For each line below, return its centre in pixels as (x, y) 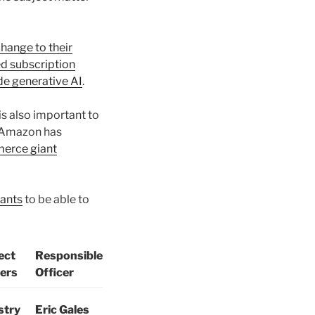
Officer (54, 273)
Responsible (69, 256)
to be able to (56, 200)
